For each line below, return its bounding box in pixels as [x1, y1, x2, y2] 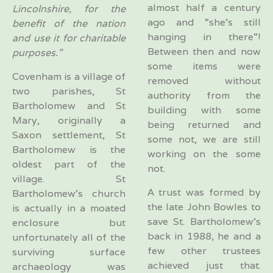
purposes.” [12, 46, 62, 60]
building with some [147, 104, 261, 117]
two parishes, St [12, 84, 126, 97]
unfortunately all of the [12, 230, 126, 244]
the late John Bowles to [147, 200, 261, 213]
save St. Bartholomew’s [147, 214, 261, 228]
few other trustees [147, 244, 261, 257]
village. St [12, 172, 126, 185]
